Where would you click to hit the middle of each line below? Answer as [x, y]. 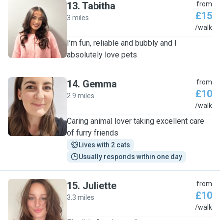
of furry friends [93, 133]
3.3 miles [81, 197]
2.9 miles [81, 96]
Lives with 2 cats [104, 145]
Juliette [99, 186]
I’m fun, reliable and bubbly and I [122, 43]
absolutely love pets [102, 55]
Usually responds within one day [130, 157]
